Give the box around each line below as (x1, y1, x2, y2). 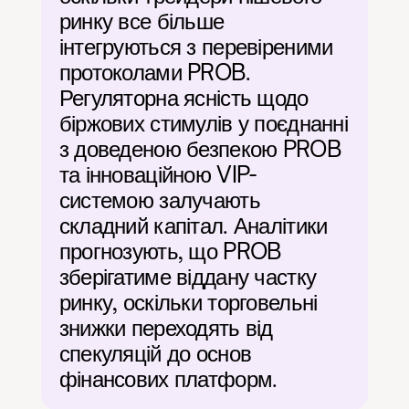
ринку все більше (58, 7, 225, 35)
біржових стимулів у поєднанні (58, 110, 348, 137)
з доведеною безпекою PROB (58, 135, 341, 163)
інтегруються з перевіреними (58, 33, 333, 60)
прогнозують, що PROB (58, 237, 282, 265)
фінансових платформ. (58, 365, 278, 393)
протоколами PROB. (58, 58, 251, 86)
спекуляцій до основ (58, 340, 252, 367)
